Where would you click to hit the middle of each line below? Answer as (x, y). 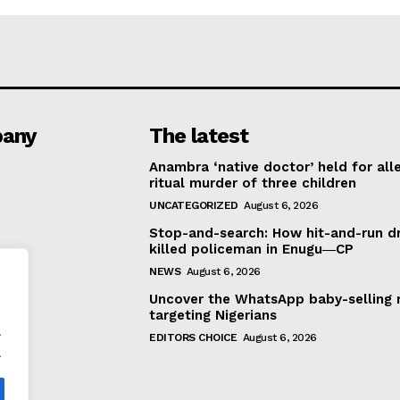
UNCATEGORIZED (194, 206)
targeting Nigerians (213, 316)
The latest (199, 136)
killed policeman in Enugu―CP (252, 250)
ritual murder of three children (253, 183)
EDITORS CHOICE (193, 338)
